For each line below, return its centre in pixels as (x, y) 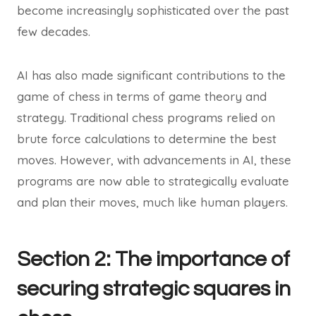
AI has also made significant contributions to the (151, 75)
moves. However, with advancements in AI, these (154, 160)
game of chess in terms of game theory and (142, 96)
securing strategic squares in (154, 289)
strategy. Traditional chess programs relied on (146, 117)
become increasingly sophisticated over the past (153, 10)
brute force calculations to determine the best (147, 139)
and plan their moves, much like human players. (152, 202)
